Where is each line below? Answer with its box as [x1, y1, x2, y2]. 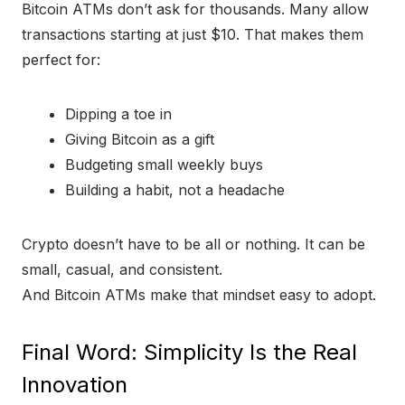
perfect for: [22, 51, 100, 70]
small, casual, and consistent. [22, 260, 222, 279]
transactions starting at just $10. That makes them [22, 25, 363, 44]
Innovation [22, 372, 127, 399]
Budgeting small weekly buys [65, 155, 263, 174]
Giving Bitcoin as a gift [65, 130, 214, 149]
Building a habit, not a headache [65, 181, 285, 200]
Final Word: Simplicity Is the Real [22, 339, 357, 366]
